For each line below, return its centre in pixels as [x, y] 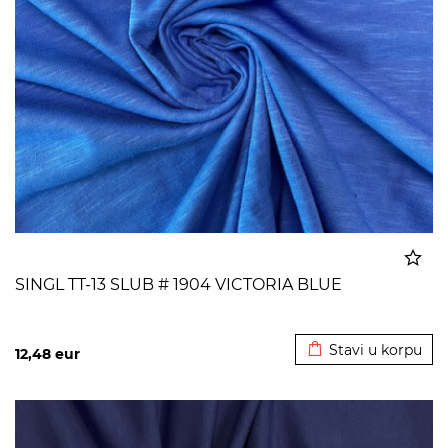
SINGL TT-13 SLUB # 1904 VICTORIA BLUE [178, 284]
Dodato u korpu [364, 320]
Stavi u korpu [375, 350]
